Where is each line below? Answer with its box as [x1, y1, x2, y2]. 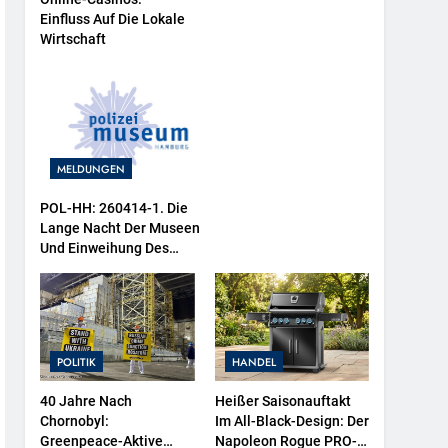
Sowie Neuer [40, 279, 121, 296]
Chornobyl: [40, 412, 110, 429]
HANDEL [231, 353, 276, 370]
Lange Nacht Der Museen [40, 219, 201, 236]
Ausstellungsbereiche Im [40, 299, 199, 316]
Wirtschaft [40, 31, 107, 48]
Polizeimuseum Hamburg [40, 319, 202, 336]
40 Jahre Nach [40, 392, 133, 409]
